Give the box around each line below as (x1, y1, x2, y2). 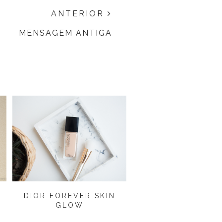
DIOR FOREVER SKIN (23, 192, 115, 200)
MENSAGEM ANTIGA (19, 28, 112, 38)
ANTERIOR (51, 9, 108, 19)
